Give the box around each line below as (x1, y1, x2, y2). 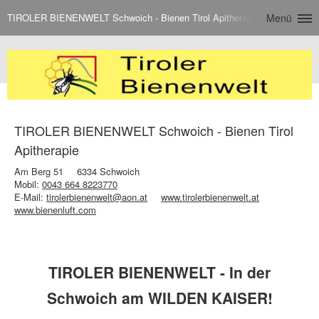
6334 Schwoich (77, 164, 140, 178)
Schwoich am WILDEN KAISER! (46, 286, 273, 308)
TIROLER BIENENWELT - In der (48, 261, 271, 283)
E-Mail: (14, 189, 46, 204)
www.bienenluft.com (14, 202, 96, 216)
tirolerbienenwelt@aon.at (46, 189, 147, 204)
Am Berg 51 (14, 164, 63, 178)
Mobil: (14, 177, 42, 191)
